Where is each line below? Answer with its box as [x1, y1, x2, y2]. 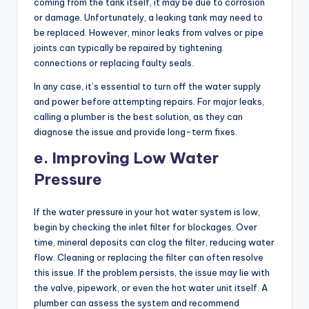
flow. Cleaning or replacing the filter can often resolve [34, 252, 263, 263]
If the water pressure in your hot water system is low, [34, 206, 260, 218]
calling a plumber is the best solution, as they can [34, 111, 243, 123]
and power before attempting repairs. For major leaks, [34, 96, 264, 108]
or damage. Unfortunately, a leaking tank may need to [34, 12, 263, 23]
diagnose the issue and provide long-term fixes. [34, 126, 237, 138]
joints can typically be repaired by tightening [34, 42, 222, 54]
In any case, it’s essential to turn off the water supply [34, 81, 261, 92]
